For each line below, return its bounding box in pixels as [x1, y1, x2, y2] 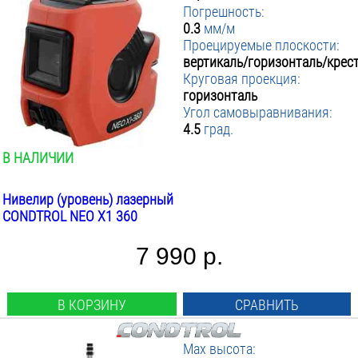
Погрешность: [183, 3, 265, 20]
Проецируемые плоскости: [183, 37, 340, 54]
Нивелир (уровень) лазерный [2, 191, 173, 208]
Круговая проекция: [183, 70, 301, 87]
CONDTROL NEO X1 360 [2, 208, 137, 225]
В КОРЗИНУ [57, 296, 126, 313]
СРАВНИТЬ [235, 296, 300, 313]
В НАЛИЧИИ [2, 149, 74, 166]
